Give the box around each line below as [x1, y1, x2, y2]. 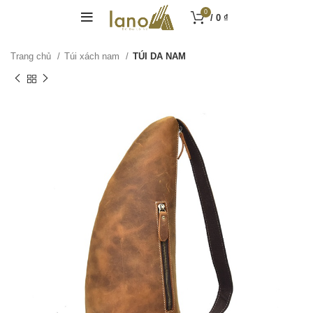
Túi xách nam [64, 51, 122, 61]
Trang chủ [10, 51, 54, 61]
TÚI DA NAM [133, 51, 186, 61]
